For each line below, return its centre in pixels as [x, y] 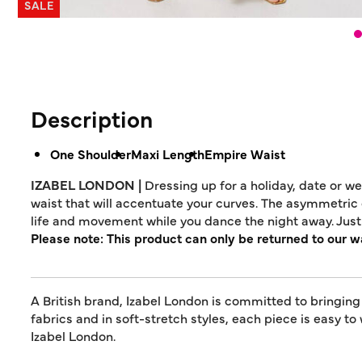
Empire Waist [245, 154]
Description [92, 118]
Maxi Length [168, 154]
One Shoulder [90, 154]
